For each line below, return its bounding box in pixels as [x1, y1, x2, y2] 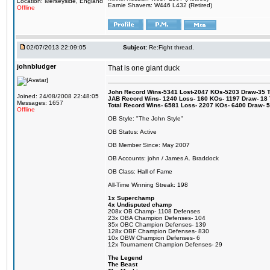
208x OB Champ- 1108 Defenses [108, 208, 200, 215]
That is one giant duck [108, 64, 180, 72]
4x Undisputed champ [108, 201, 172, 208]
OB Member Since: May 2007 [108, 142, 190, 148]
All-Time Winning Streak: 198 [108, 181, 188, 188]
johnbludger [17, 63, 56, 70]
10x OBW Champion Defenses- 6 [108, 234, 200, 241]
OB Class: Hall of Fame [108, 168, 172, 175]
